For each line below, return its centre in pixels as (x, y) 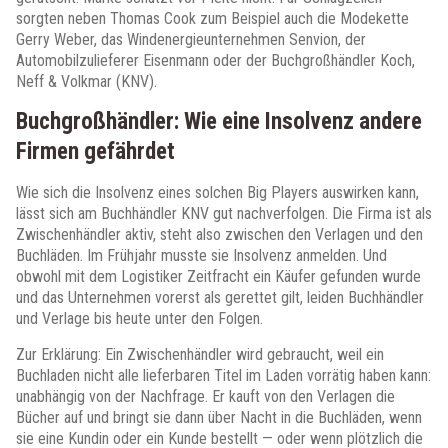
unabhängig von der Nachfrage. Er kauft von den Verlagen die (205, 396)
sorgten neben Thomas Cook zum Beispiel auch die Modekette (212, 18)
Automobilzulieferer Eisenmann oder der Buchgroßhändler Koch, (215, 60)
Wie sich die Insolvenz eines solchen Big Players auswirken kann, (217, 192)
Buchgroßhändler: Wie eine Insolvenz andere (219, 121)
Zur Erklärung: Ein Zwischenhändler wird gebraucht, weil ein (200, 354)
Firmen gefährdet (95, 151)
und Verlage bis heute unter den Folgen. (139, 318)
